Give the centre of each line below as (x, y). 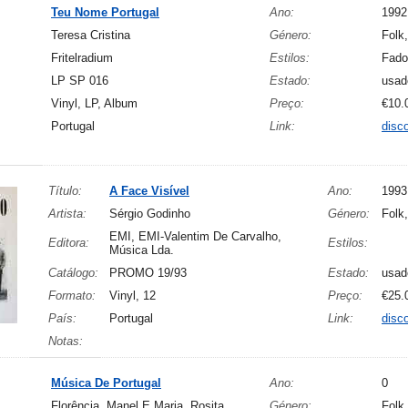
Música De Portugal (106, 383)
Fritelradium (82, 58)
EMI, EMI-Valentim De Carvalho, (195, 236)
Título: (65, 191)
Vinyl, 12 (133, 296)
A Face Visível (149, 191)
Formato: (72, 296)
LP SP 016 (80, 81)
